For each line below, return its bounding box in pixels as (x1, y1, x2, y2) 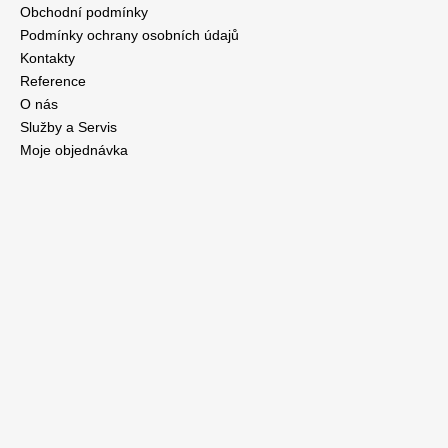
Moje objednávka (20, 142, 128, 159)
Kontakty (20, 50, 75, 67)
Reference (20, 73, 86, 90)
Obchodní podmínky (20, 4, 148, 21)
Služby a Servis (20, 119, 117, 136)
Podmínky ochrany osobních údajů (20, 27, 239, 44)
